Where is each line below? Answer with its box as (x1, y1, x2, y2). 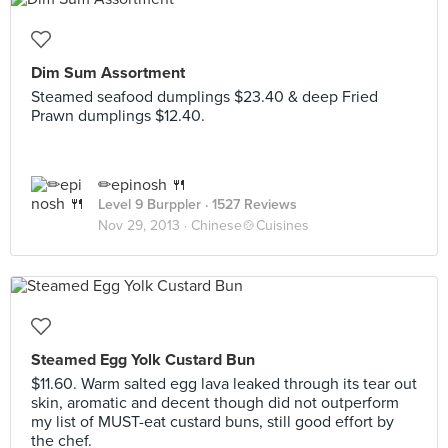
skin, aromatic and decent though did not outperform (31, 393, 399, 413)
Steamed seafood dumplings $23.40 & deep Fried (31, 87, 378, 107)
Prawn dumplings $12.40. (31, 106, 205, 126)
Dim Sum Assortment (31, 63, 185, 83)
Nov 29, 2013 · (98, 217, 191, 234)
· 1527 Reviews (201, 196, 297, 213)
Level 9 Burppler (98, 196, 201, 213)
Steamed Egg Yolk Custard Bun (31, 350, 255, 370)
